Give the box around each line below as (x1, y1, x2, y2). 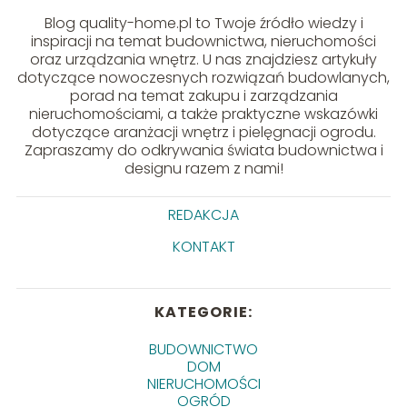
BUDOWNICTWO (149, 339, 258, 361)
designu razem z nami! (124, 158, 283, 180)
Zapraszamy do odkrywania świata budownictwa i (24, 140, 383, 162)
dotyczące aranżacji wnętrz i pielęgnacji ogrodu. (31, 122, 376, 144)
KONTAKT (172, 236, 235, 258)
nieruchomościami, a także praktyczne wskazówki (29, 104, 378, 125)
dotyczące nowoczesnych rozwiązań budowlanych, (17, 67, 390, 89)
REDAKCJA (168, 204, 239, 226)
